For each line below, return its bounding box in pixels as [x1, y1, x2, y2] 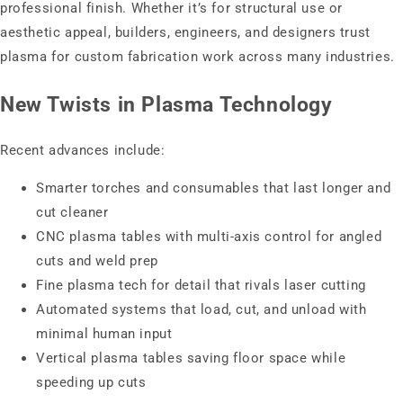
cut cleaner [36, 204, 109, 221]
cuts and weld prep [36, 253, 158, 270]
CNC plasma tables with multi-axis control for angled [36, 228, 382, 246]
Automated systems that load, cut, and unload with [36, 301, 367, 318]
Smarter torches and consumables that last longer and [36, 180, 391, 197]
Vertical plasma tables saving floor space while [36, 350, 346, 367]
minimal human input [36, 326, 173, 343]
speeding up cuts [36, 374, 147, 391]
